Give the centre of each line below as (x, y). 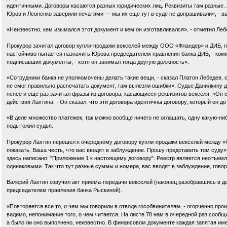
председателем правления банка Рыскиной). (64, 190)
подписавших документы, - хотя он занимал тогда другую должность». (98, 62)
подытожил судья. (30, 126)
